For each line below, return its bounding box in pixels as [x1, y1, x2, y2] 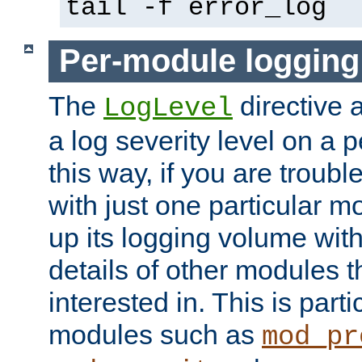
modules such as [48, 318, 262, 350]
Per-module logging [58, 43, 360, 79]
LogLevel [103, 92, 233, 124]
